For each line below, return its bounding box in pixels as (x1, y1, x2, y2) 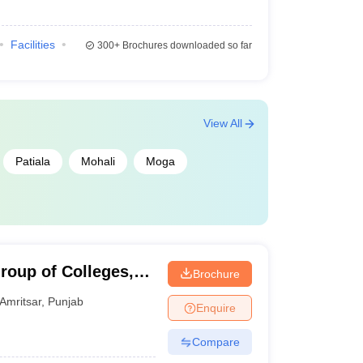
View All (203, 117, 242, 130)
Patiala (15, 155, 50, 168)
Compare (191, 335, 240, 348)
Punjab (48, 294, 84, 308)
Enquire (195, 301, 236, 314)
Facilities (10, 38, 55, 51)
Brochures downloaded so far (119, 40, 252, 51)
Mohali (80, 155, 115, 168)
